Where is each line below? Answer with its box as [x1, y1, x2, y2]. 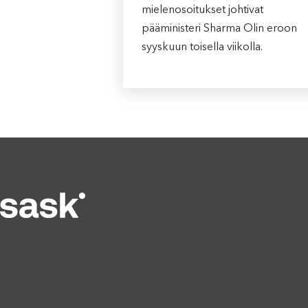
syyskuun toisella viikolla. [141, 42, 263, 54]
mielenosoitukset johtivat [141, 5, 263, 16]
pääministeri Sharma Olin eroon [141, 23, 297, 35]
